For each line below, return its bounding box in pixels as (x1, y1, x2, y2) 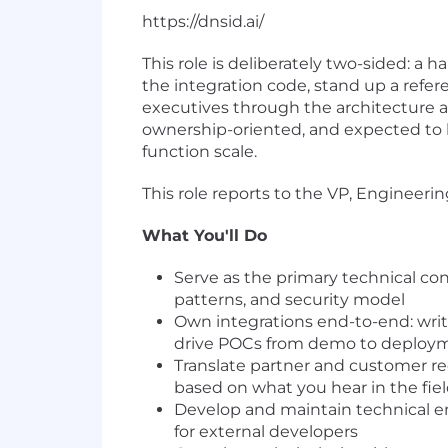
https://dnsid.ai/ (142, 12, 264, 32)
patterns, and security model (174, 290, 405, 310)
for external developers (174, 422, 358, 442)
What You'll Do (142, 226, 267, 246)
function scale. (142, 142, 257, 162)
